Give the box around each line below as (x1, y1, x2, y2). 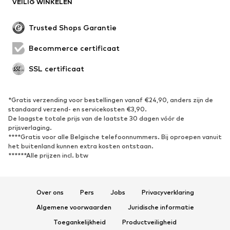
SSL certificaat (29, 64, 84, 73)
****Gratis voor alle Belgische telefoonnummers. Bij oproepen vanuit (8, 132, 222, 141)
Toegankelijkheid (53, 218, 106, 226)
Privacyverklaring (141, 188, 194, 196)
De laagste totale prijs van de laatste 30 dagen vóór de (8, 114, 184, 122)
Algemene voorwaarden (36, 203, 111, 211)
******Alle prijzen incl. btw (8, 151, 88, 159)
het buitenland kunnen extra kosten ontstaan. (8, 142, 154, 150)
